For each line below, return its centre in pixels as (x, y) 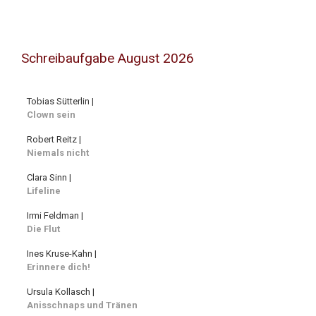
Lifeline (44, 191)
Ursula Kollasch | (61, 292)
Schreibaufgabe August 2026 (108, 58)
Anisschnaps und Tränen (82, 305)
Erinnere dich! (59, 267)
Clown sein (51, 115)
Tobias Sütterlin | (60, 102)
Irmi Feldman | (55, 216)
